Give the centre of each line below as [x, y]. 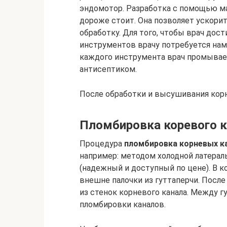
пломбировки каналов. [123, 204]
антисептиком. [108, 69]
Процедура [102, 144]
